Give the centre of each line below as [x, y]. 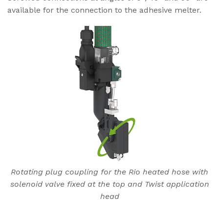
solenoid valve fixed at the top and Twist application [109, 184]
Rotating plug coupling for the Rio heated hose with [109, 172]
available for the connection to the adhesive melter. [104, 10]
